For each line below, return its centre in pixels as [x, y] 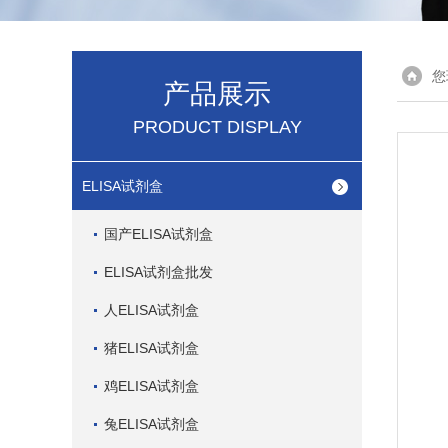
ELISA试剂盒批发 [158, 272]
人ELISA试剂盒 [151, 310]
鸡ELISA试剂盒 [151, 386]
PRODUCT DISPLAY [217, 127]
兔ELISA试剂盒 [151, 424]
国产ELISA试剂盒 [158, 234]
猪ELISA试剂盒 [151, 348]
